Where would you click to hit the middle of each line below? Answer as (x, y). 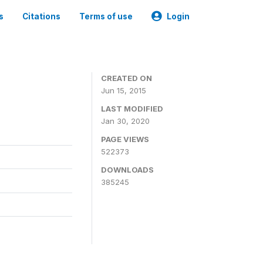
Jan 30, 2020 (125, 121)
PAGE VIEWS (125, 139)
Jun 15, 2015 (124, 90)
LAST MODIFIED (132, 109)
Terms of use (106, 16)
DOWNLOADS (127, 170)
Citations (41, 16)
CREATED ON (127, 78)
